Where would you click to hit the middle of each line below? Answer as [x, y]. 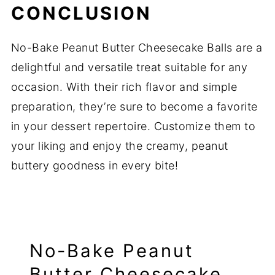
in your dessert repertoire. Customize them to [133, 126]
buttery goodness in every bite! [95, 166]
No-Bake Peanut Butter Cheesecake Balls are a [137, 48]
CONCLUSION [81, 14]
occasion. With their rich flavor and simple [124, 87]
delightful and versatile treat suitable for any [129, 68]
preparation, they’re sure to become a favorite [134, 107]
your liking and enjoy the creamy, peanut [119, 146]
